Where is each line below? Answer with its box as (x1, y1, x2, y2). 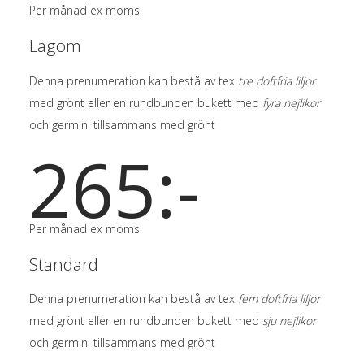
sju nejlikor (262, 313, 316, 329)
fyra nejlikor (258, 94, 320, 110)
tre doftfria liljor (237, 72, 315, 89)
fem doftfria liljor (237, 291, 320, 307)
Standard (28, 252, 98, 275)
